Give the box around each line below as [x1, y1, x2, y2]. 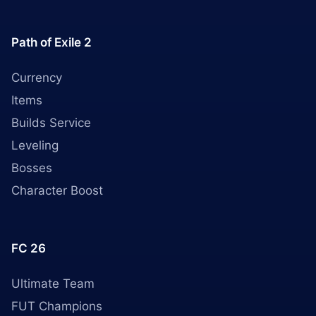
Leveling [11, 138, 59, 152]
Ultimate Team [11, 276, 95, 291]
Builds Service [11, 116, 91, 130]
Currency [11, 71, 62, 85]
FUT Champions [11, 299, 102, 313]
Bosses [11, 161, 52, 175]
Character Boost [11, 183, 103, 197]
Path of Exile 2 [11, 35, 92, 49]
